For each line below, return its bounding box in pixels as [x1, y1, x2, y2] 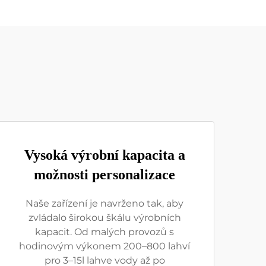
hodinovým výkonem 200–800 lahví [19, 240, 190, 252]
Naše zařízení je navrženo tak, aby [26, 198, 183, 209]
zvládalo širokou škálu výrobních [28, 212, 181, 223]
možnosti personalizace [34, 167, 175, 182]
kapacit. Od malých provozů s [35, 226, 174, 237]
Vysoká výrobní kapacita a [24, 147, 185, 163]
